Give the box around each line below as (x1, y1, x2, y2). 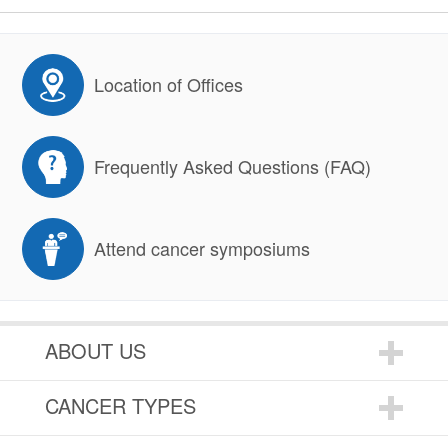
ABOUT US (44, 335, 146, 365)
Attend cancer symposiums (94, 235, 311, 262)
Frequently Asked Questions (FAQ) (94, 153, 372, 180)
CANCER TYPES (44, 390, 196, 420)
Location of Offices (94, 71, 244, 98)
